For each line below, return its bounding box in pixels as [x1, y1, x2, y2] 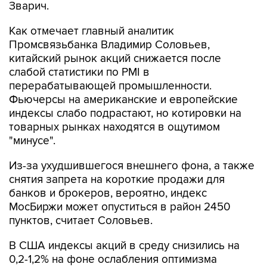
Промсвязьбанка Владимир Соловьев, [9, 38, 210, 52]
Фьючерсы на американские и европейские [9, 93, 238, 107]
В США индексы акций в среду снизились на [9, 239, 240, 253]
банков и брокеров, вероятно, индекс [9, 187, 207, 200]
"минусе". [9, 134, 55, 148]
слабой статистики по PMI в [9, 66, 150, 79]
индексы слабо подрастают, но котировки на [9, 107, 241, 120]
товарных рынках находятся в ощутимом [9, 120, 220, 134]
